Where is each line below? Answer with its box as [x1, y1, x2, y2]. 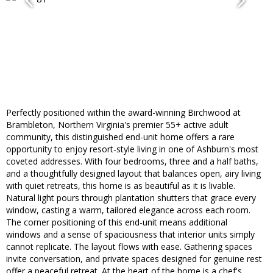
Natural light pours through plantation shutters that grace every [6, 192, 256, 204]
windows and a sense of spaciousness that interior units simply [6, 229, 255, 241]
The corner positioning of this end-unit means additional [6, 216, 227, 229]
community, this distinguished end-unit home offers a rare [6, 131, 235, 143]
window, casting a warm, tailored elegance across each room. [6, 204, 250, 216]
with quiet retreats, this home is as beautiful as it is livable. [6, 180, 235, 192]
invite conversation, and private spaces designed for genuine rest [6, 253, 262, 265]
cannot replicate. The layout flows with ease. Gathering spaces [6, 241, 252, 253]
